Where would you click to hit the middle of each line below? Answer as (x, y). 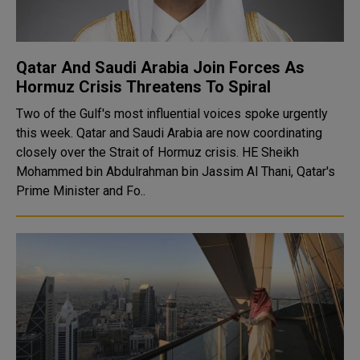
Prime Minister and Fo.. (81, 191)
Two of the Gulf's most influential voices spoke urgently (172, 114)
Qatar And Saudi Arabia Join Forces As (160, 67)
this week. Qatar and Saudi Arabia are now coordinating (169, 133)
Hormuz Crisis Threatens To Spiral (143, 87)
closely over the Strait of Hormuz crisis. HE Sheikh (129, 152)
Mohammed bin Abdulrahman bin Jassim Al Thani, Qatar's (176, 172)
